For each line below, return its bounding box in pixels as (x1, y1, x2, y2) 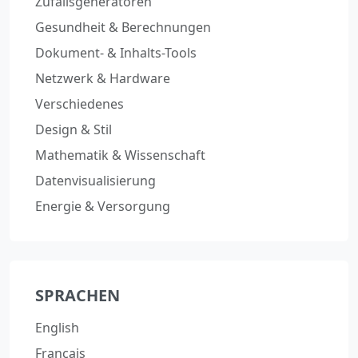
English (35, 319, 79, 337)
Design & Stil (35, 121, 112, 139)
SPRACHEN (35, 284, 120, 307)
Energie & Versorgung (35, 197, 170, 216)
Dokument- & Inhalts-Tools (35, 44, 197, 62)
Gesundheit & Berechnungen (35, 18, 211, 37)
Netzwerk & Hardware (35, 70, 170, 88)
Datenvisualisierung (35, 172, 156, 190)
